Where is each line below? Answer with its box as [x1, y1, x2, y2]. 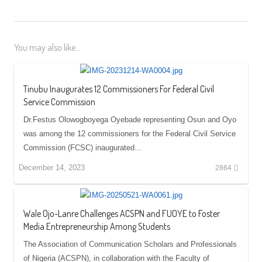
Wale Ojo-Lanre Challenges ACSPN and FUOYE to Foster [23, 207, 220, 219]
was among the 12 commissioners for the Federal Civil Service [23, 129, 236, 138]
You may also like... [14, 42, 81, 53]
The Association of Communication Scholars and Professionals [23, 239, 237, 249]
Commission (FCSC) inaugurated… [23, 143, 142, 152]
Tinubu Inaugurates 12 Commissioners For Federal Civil [23, 83, 214, 95]
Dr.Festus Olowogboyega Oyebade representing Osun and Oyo [23, 115, 236, 124]
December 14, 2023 [19, 163, 85, 172]
